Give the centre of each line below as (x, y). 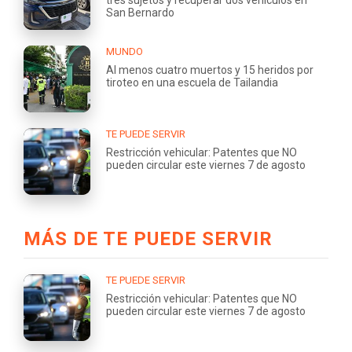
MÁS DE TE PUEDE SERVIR (148, 238)
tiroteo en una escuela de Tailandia (192, 82)
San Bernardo (140, 12)
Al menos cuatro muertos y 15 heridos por (210, 70)
